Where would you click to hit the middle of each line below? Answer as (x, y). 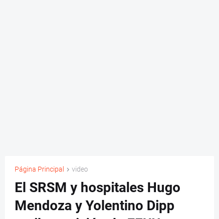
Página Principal (39, 169)
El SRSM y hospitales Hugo (98, 188)
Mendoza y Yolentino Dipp (95, 206)
